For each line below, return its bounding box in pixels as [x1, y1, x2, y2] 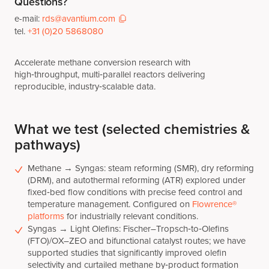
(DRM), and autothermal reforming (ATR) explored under [28, 173, 246, 187]
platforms [28, 209, 64, 223]
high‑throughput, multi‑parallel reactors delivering [14, 67, 205, 81]
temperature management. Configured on [28, 197, 192, 211]
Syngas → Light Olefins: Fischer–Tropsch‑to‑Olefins [28, 222, 229, 235]
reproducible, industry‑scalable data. [14, 79, 156, 93]
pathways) [14, 133, 80, 156]
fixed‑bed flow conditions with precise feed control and [28, 185, 243, 199]
